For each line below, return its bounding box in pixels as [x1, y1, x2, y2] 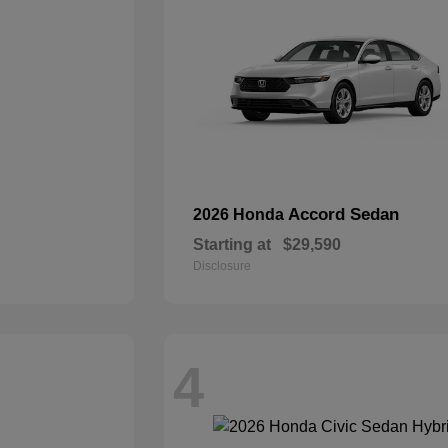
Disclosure [193, 259, 252, 273]
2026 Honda [193, 206, 289, 223]
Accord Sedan [288, 205, 400, 224]
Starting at [193, 236, 272, 253]
